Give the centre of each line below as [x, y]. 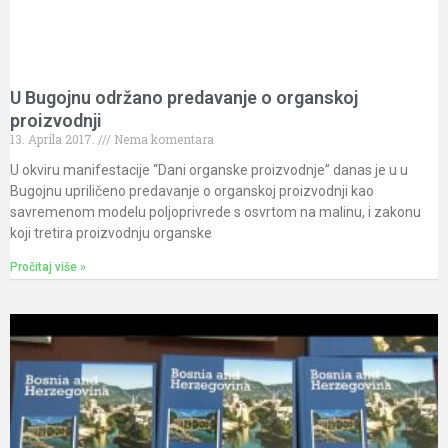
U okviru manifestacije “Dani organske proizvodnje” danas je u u [209, 170]
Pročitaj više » [48, 267]
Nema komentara [162, 139]
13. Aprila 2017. [54, 139]
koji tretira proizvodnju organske [111, 233]
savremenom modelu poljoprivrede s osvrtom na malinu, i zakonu [215, 212]
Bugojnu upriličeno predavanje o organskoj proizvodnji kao [192, 191]
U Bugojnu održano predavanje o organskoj [184, 98]
